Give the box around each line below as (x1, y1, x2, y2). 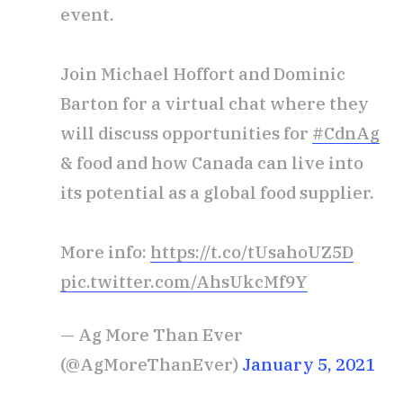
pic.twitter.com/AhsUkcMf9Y (60, 271, 308, 293)
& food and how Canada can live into (60, 152, 363, 175)
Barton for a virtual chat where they (60, 93, 369, 115)
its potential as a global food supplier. (60, 182, 374, 204)
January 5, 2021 (242, 354, 375, 376)
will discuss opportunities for (60, 122, 312, 145)
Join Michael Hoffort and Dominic (60, 63, 345, 85)
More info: (60, 241, 150, 264)
